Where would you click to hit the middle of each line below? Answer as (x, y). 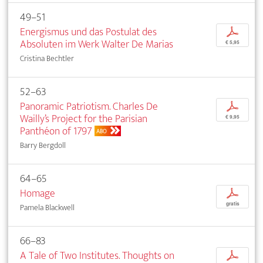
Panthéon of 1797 (56, 131)
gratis (232, 203)
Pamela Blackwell (47, 207)
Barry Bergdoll (43, 145)
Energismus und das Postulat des (88, 32)
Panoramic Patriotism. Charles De (89, 106)
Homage (38, 193)
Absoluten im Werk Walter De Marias (97, 44)
